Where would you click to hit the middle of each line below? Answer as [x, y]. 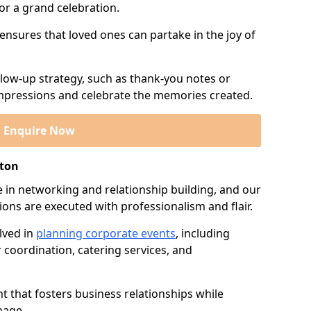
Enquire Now [39, 131]
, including [203, 233]
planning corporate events [106, 233]
